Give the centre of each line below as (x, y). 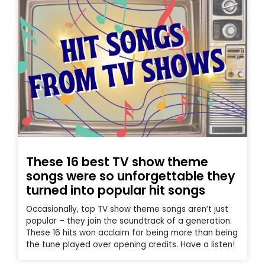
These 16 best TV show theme (117, 161)
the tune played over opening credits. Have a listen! (130, 244)
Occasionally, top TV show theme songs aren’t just (127, 209)
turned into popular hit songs (116, 190)
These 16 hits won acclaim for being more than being (132, 232)
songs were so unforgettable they (130, 176)
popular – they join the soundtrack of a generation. (129, 221)
